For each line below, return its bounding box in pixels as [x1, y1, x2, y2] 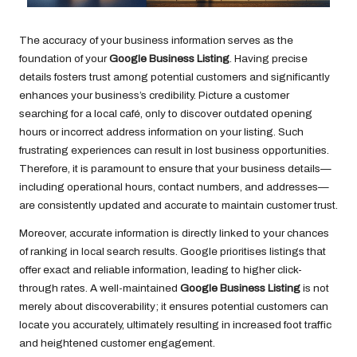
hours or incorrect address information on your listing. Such [19, 125, 304, 138]
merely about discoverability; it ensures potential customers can [19, 300, 328, 312]
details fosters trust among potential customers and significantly [19, 70, 330, 83]
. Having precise [229, 52, 308, 65]
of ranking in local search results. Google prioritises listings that [19, 245, 326, 257]
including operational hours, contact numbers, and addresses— [19, 180, 329, 193]
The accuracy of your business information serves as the [19, 33, 293, 46]
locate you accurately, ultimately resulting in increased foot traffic [19, 318, 331, 331]
